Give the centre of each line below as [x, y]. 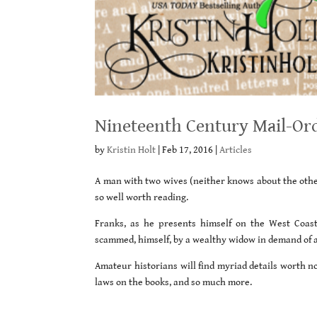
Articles [236, 150]
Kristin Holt [132, 150]
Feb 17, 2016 [188, 150]
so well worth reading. [142, 198]
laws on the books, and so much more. [174, 283]
